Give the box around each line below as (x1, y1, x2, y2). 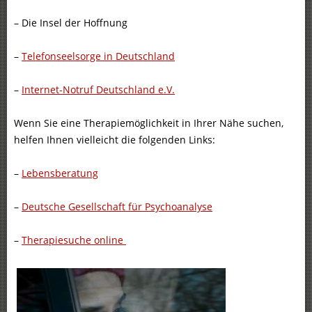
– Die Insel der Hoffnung (14, 16, 127, 30)
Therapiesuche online (22, 233, 126, 247)
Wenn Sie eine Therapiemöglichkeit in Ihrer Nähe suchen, (14, 116, 286, 130)
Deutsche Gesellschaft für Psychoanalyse (22, 200, 212, 214)
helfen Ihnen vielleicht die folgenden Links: (14, 133, 215, 147)
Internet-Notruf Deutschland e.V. (22, 83, 175, 97)
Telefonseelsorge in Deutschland (22, 49, 175, 63)
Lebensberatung (22, 166, 98, 180)
